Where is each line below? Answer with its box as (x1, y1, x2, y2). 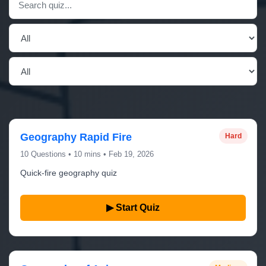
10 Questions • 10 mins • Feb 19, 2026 (20, 150, 154, 159)
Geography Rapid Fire (20, 131, 132, 143)
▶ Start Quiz (106, 202, 160, 213)
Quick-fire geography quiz (20, 168, 117, 178)
